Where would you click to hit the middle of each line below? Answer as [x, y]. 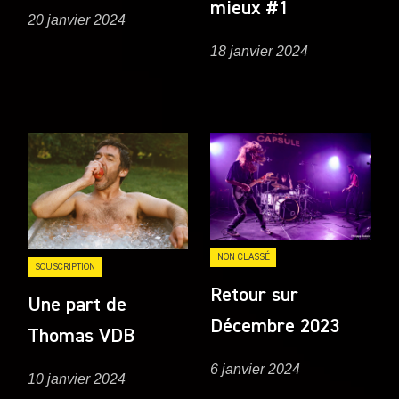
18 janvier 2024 [260, 51]
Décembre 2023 [275, 327]
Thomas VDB [81, 336]
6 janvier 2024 [256, 370]
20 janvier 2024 [77, 20]
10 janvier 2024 [77, 379]
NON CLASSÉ [243, 257]
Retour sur [255, 296]
